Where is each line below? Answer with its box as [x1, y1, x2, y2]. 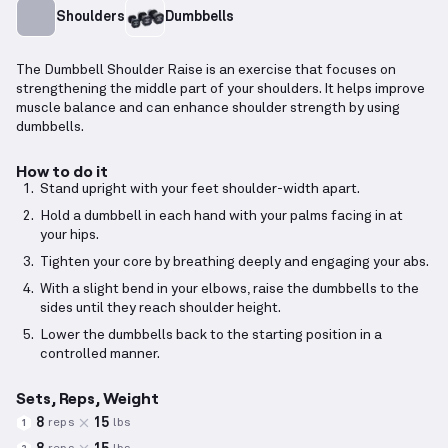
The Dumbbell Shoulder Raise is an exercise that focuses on [16, 63, 396, 78]
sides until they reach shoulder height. [40, 301, 281, 316]
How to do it [16, 161, 108, 181]
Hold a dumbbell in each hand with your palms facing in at [40, 209, 403, 224]
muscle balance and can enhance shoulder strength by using [16, 101, 400, 116]
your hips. [40, 228, 99, 243]
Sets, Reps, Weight [16, 388, 159, 408]
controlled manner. [40, 347, 160, 362]
